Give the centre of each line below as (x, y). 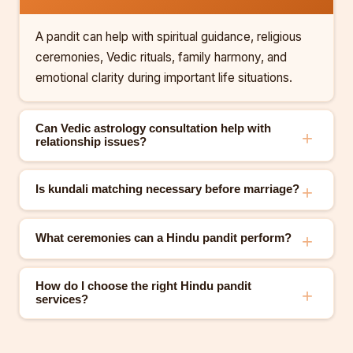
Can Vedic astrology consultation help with (153, 128)
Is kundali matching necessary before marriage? (167, 189)
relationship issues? (91, 141)
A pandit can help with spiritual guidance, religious (169, 36)
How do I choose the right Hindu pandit (143, 286)
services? (62, 299)
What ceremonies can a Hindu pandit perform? (163, 238)
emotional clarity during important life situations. (164, 77)
